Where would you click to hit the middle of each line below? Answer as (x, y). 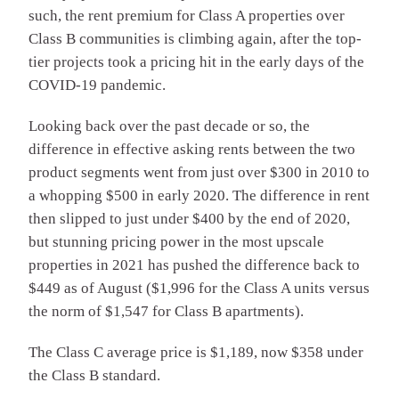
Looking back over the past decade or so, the (169, 126)
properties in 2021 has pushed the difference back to (194, 265)
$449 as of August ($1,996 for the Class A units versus (199, 288)
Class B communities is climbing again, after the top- (195, 38)
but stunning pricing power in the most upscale (176, 241)
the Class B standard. (94, 375)
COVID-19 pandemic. (97, 85)
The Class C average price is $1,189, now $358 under (196, 352)
